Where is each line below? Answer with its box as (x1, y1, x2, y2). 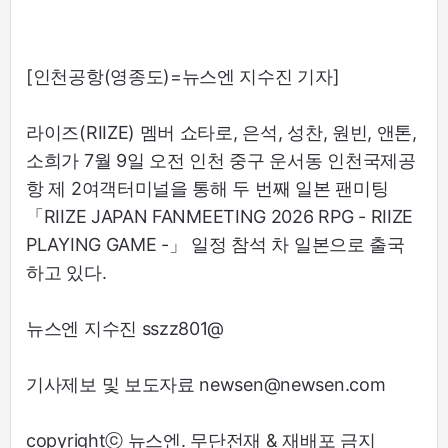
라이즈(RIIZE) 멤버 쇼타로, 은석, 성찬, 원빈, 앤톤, (26, 122, 417, 144)
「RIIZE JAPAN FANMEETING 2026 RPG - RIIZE (26, 206, 414, 228)
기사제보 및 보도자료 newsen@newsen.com (26, 374, 386, 396)
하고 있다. (26, 262, 107, 284)
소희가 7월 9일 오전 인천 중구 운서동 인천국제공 (26, 150, 416, 172)
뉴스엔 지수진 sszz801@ (26, 318, 225, 340)
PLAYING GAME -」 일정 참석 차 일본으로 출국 (26, 234, 405, 256)
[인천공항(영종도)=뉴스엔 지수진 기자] (26, 66, 340, 88)
